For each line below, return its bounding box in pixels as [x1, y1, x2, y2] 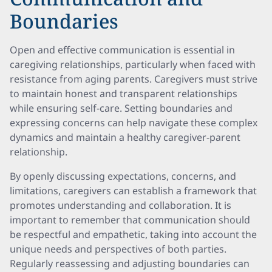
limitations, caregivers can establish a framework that [10, 184, 257, 197]
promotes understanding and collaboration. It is [10, 199, 231, 212]
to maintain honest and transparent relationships [10, 87, 237, 100]
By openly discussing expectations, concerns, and [10, 169, 236, 183]
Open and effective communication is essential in [10, 43, 235, 56]
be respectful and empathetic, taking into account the [10, 228, 257, 241]
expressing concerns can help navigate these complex [10, 116, 257, 129]
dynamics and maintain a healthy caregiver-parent [10, 131, 240, 144]
